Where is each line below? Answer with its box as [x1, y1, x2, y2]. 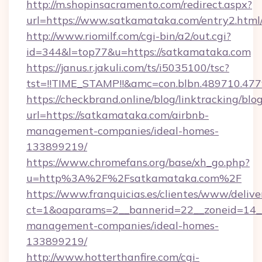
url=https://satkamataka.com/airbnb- [26, 108, 209, 122]
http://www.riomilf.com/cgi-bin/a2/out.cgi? [26, 29, 231, 43]
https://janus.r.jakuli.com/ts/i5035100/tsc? [26, 61, 229, 74]
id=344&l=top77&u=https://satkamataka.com [26, 45, 251, 58]
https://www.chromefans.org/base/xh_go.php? [26, 156, 250, 169]
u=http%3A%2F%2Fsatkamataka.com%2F [26, 171, 242, 185]
